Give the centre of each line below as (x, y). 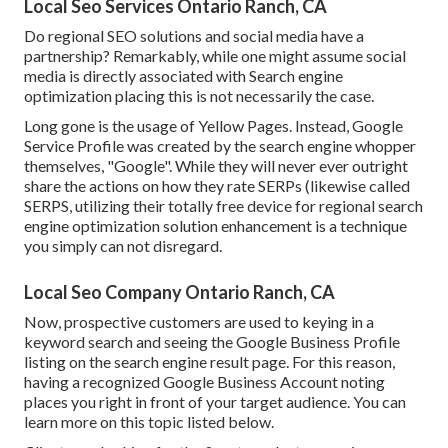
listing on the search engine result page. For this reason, (209, 362)
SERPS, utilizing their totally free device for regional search (223, 206)
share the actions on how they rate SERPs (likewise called (217, 186)
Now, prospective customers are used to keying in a (199, 322)
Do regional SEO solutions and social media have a (194, 36)
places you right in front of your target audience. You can (215, 402)
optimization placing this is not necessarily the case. (199, 96)
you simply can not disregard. (123, 246)
